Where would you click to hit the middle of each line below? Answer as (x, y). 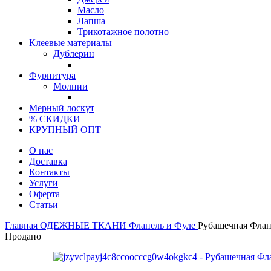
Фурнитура (52, 75)
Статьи (44, 205)
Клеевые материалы (70, 43)
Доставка (48, 161)
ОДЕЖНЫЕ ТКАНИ (84, 225)
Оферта (44, 194)
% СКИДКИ (55, 119)
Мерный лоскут (62, 108)
